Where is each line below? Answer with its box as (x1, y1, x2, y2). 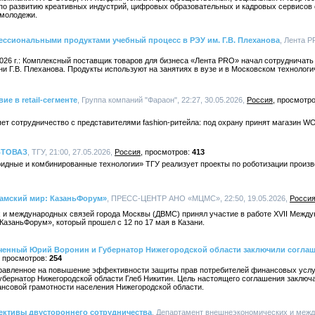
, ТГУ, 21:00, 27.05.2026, (27, 148, 115, 156)
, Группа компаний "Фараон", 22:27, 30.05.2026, (77, 96, 247, 104)
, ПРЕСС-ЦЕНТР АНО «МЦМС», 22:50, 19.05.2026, (107, 194, 290, 202)
